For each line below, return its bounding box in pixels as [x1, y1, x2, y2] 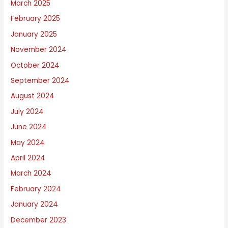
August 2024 [11, 91, 55, 101]
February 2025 [11, 14, 61, 24]
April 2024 [11, 153, 46, 163]
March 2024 [11, 168, 52, 179]
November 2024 [11, 45, 67, 55]
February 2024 [11, 184, 62, 194]
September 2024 [11, 75, 70, 85]
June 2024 [11, 122, 47, 132]
